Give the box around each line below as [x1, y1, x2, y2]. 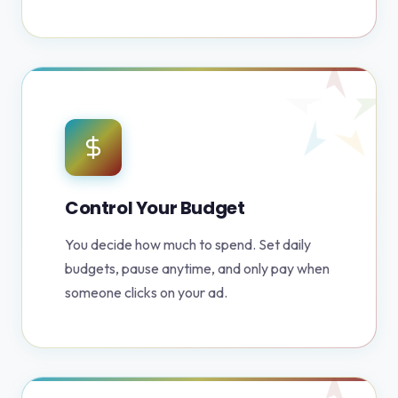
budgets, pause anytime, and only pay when [65, 259, 330, 278]
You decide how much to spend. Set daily [65, 235, 311, 254]
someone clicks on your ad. [65, 283, 227, 302]
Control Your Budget [65, 195, 245, 221]
